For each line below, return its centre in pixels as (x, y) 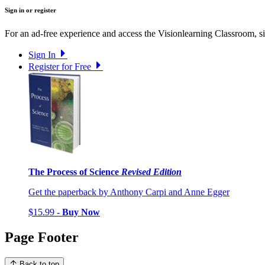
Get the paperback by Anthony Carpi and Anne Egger (129, 192)
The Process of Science (75, 172)
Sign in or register (30, 10)
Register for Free (60, 67)
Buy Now (81, 212)
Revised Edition (151, 172)
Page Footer (42, 237)
